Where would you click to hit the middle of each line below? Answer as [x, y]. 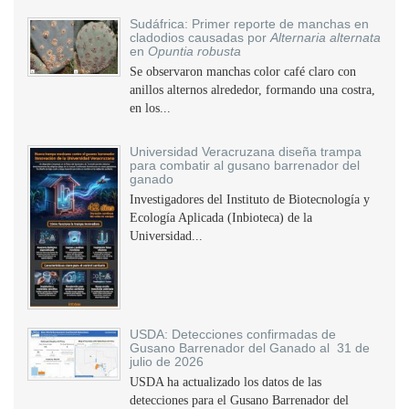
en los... [150, 108]
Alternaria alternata [325, 37]
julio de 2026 [167, 362]
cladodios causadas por [200, 37]
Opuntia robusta [194, 51]
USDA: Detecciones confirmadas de [233, 334]
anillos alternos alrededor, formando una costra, [252, 90]
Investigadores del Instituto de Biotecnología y [250, 199]
